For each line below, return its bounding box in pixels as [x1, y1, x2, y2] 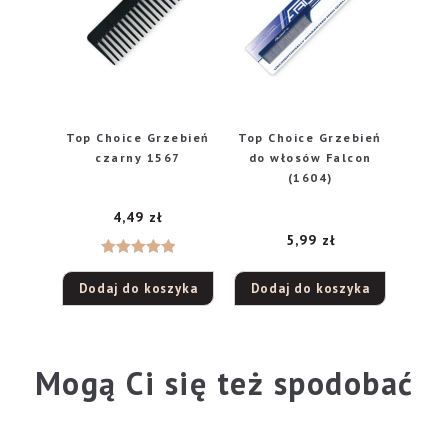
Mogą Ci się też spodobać [34, 361, 414, 404]
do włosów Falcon [248, 149, 372, 165]
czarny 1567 [95, 149, 181, 165]
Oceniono [110, 259, 166, 274]
